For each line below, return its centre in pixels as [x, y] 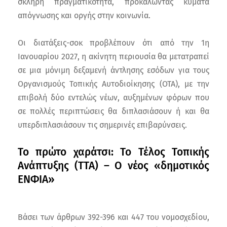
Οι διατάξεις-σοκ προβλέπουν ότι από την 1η [113, 43]
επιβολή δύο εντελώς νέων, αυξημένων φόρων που [113, 98]
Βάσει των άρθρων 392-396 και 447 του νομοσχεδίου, [113, 217]
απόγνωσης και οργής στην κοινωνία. [84, 16]
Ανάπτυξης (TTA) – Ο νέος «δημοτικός [113, 166]
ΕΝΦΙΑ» [36, 180]
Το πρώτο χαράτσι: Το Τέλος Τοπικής [113, 152]
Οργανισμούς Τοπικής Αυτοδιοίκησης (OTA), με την [113, 84]
